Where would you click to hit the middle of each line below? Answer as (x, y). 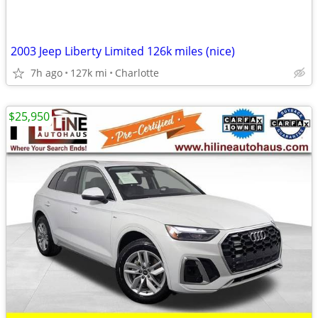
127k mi (89, 73)
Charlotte (137, 73)
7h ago (46, 73)
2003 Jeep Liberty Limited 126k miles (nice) (123, 51)
